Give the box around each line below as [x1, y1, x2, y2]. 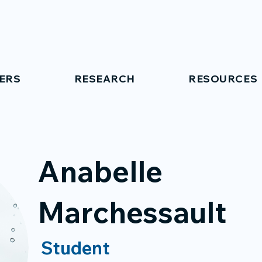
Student [41, 237, 110, 259]
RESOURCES [188, 72, 258, 85]
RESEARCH [74, 72, 135, 85]
